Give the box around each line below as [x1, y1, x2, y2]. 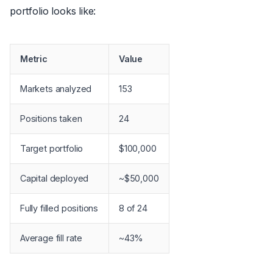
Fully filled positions [20, 202, 99, 213]
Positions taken [20, 113, 82, 124]
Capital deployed [20, 172, 89, 183]
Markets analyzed [20, 83, 92, 94]
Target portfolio [20, 143, 83, 154]
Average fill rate [20, 232, 83, 243]
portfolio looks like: [10, 4, 96, 17]
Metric [20, 53, 48, 64]
